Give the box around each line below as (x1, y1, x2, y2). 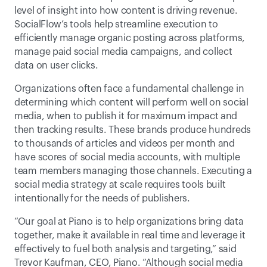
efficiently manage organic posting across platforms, (14, 33, 246, 43)
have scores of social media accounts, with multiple (14, 153, 240, 162)
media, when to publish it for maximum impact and (14, 111, 238, 121)
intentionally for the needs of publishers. (14, 194, 190, 203)
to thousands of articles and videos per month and (14, 139, 235, 148)
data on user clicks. (14, 61, 98, 70)
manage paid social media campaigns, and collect (14, 47, 232, 57)
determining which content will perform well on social (14, 98, 249, 107)
